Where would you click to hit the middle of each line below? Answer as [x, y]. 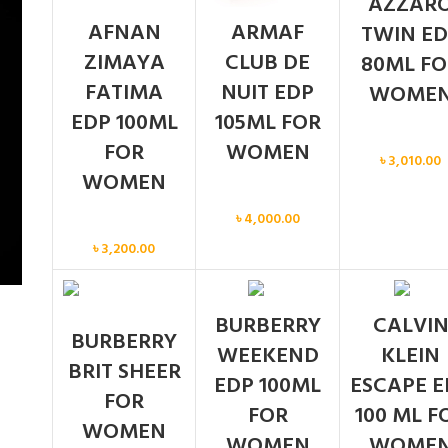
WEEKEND [267, 356]
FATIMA [124, 93]
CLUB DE [268, 63]
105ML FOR [267, 123]
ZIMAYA [124, 63]
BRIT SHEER [124, 372]
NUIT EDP [268, 93]
